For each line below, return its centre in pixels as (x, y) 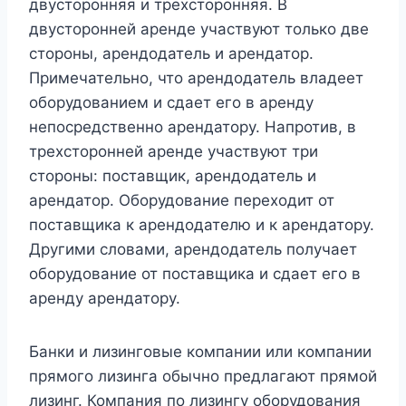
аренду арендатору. (105, 299)
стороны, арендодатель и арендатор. (171, 54)
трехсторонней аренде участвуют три (174, 152)
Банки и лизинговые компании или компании (200, 352)
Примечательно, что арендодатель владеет (196, 78)
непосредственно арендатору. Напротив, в (193, 127)
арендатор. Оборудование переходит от (182, 201)
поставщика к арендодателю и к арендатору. (202, 225)
